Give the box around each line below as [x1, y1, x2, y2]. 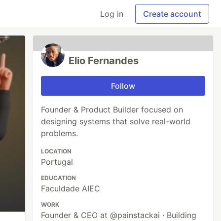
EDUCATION [41, 174, 76, 182]
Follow [111, 81, 136, 91]
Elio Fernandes [69, 55, 139, 67]
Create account [143, 9, 201, 19]
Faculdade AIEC [41, 184, 101, 193]
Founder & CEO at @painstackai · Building [41, 210, 197, 220]
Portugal [41, 157, 74, 167]
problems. [41, 128, 78, 138]
